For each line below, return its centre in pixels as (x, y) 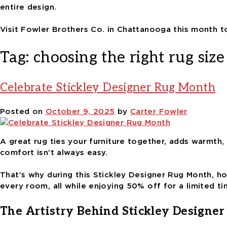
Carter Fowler (159, 111)
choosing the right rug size (129, 58)
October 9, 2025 (80, 111)
